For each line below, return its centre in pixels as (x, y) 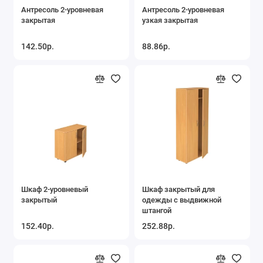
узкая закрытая (170, 20)
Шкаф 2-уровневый (55, 189)
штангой (157, 210)
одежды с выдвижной (182, 200)
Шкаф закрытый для (178, 189)
